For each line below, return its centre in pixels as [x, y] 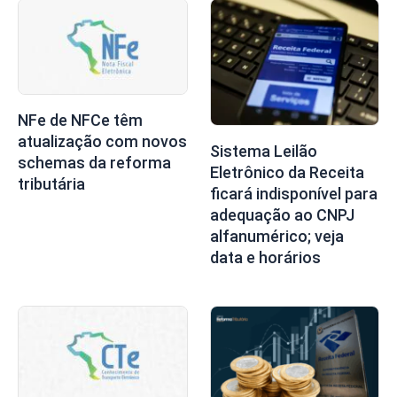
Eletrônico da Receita [287, 173]
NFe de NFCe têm [80, 121]
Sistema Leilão [263, 152]
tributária [51, 184]
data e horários [265, 258]
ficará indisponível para [293, 194]
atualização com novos [102, 142]
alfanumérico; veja [276, 237]
